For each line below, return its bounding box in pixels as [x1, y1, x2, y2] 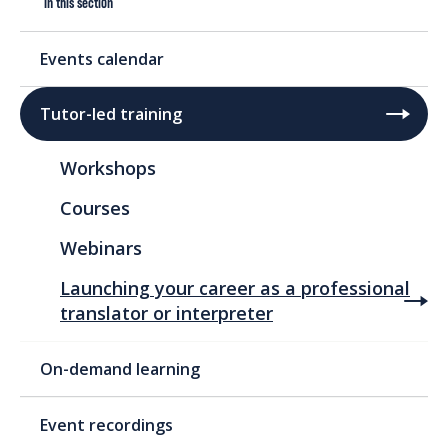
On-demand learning [40, 358, 200, 381]
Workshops [60, 156, 156, 181]
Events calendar [40, 48, 164, 71]
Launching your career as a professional [60, 276, 410, 301]
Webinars [60, 236, 142, 261]
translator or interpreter [60, 301, 273, 326]
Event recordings [40, 414, 173, 437]
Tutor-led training [40, 103, 182, 126]
